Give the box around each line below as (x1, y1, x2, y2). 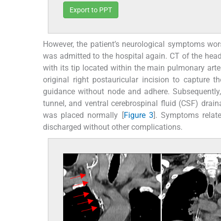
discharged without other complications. (43, 122, 183, 132)
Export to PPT (70, 6, 112, 14)
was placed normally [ (43, 110, 124, 120)
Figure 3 (123, 110, 153, 120)
